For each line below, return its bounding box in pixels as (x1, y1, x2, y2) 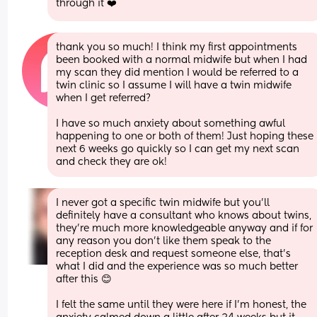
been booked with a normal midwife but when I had (56, 54, 308, 65)
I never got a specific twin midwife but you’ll (56, 197, 270, 208)
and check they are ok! (56, 156, 168, 167)
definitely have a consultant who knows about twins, (56, 210, 312, 221)
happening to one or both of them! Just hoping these (56, 131, 314, 142)
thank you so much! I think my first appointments (56, 42, 298, 52)
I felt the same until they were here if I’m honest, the (56, 299, 307, 310)
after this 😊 (56, 274, 113, 284)
